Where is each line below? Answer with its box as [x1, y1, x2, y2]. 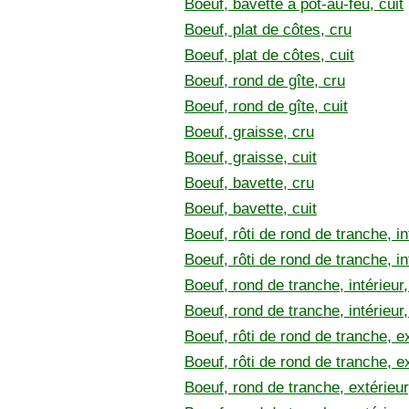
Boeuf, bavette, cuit [184, 200, 317, 217]
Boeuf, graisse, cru [184, 123, 314, 141]
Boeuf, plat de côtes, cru [184, 21, 351, 38]
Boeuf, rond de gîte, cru [184, 72, 345, 89]
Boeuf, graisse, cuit [184, 149, 317, 166]
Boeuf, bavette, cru [184, 174, 314, 192]
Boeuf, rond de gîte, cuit [184, 98, 348, 115]
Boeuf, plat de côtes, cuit [184, 47, 354, 64]
